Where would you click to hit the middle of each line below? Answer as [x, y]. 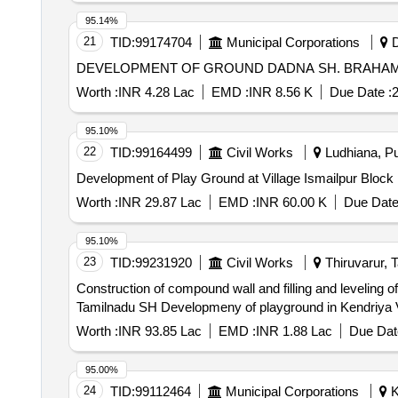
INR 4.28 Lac [156, 92]
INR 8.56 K [280, 92]
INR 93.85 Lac [159, 331]
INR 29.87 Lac [159, 202]
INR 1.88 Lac [294, 331]
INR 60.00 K [291, 202]
